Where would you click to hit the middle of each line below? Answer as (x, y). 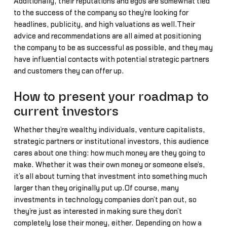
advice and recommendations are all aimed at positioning (107, 36)
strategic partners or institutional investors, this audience (111, 141)
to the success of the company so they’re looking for (101, 13)
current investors (66, 111)
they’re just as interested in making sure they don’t (98, 211)
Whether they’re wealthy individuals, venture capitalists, (109, 130)
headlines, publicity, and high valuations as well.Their (104, 25)
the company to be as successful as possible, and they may (113, 48)
